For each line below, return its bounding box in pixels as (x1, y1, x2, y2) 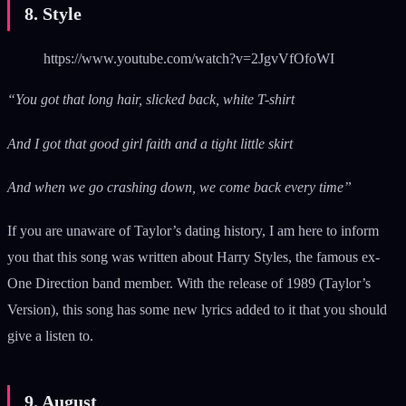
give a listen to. (7, 327, 97, 343)
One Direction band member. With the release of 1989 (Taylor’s (7, 275, 371, 291)
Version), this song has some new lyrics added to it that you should (7, 301, 387, 317)
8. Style (24, 4, 82, 24)
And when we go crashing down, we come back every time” (7, 179, 352, 195)
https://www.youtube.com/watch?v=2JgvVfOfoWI (43, 51, 334, 67)
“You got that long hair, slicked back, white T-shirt (7, 92, 295, 108)
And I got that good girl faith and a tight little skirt (7, 135, 293, 151)
